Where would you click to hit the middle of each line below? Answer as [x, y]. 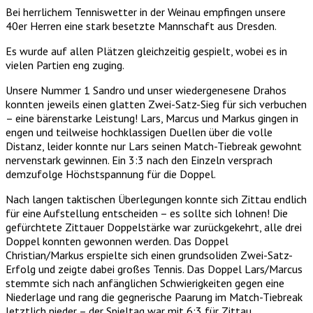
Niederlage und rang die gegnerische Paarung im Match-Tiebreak [154, 297]
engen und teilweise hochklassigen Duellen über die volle [139, 132]
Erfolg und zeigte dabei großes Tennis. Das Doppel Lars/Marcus [154, 269]
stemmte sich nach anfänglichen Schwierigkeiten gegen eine [145, 283]
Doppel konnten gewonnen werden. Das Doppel [117, 241]
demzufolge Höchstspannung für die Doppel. [111, 174]
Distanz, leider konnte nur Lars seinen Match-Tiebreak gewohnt [154, 146]
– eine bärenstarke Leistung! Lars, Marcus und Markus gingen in [152, 118]
